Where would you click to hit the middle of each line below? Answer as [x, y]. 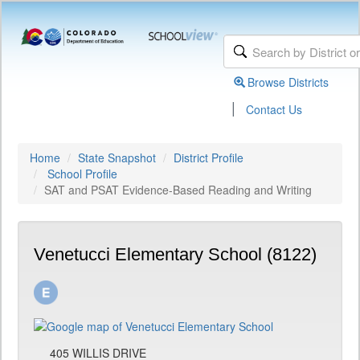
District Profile [209, 157]
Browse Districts [288, 82]
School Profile [82, 174]
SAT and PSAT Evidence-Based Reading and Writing [178, 190]
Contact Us [274, 109]
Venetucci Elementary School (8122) [175, 254]
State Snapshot [117, 157]
